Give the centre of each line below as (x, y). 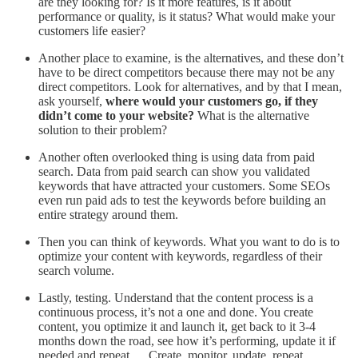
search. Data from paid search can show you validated (174, 171)
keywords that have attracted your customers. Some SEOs (184, 185)
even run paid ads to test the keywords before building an (182, 200)
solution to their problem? (103, 129)
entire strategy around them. (108, 214)
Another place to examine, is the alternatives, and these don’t (191, 58)
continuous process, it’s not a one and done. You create (176, 312)
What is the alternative (253, 115)
